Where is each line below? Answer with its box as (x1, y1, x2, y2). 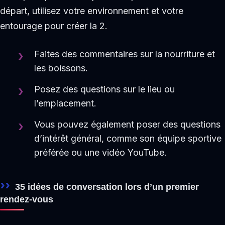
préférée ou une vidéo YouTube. (34, 147, 167, 158)
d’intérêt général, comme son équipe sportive (34, 133, 222, 144)
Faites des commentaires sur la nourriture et (34, 48, 215, 59)
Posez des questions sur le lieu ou (34, 83, 175, 94)
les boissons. (34, 62, 88, 73)
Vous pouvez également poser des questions (34, 119, 221, 130)
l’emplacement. (34, 97, 97, 108)
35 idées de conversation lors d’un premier (15, 181, 199, 192)
